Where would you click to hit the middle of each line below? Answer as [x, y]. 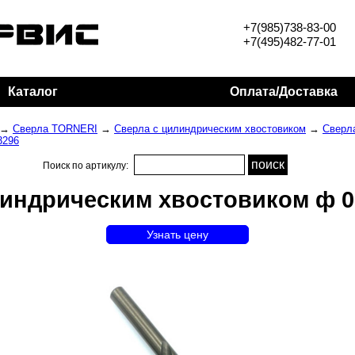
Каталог [32, 92]
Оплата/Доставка [284, 92]
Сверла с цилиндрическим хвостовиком [210, 129]
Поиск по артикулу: [87, 166]
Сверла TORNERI [55, 129]
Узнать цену [177, 235]
